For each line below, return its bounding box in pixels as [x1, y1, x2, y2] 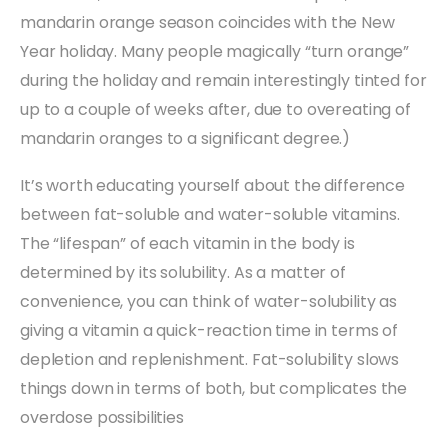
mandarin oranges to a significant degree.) [20, 126, 351, 150]
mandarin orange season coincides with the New [20, 10, 395, 34]
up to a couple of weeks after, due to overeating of [20, 97, 411, 121]
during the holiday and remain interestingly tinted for [20, 68, 427, 92]
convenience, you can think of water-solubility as [20, 289, 398, 313]
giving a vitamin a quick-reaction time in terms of [20, 318, 398, 342]
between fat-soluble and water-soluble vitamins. [20, 202, 400, 226]
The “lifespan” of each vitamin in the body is [20, 231, 355, 255]
